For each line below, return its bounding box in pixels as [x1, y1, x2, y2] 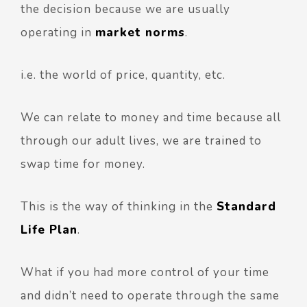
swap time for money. [21, 156, 145, 172]
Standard [217, 198, 276, 214]
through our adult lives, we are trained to [21, 132, 262, 149]
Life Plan [21, 221, 77, 238]
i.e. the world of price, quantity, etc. [21, 66, 225, 83]
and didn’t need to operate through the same [21, 287, 280, 304]
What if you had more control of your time [21, 264, 269, 280]
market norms [95, 24, 185, 40]
